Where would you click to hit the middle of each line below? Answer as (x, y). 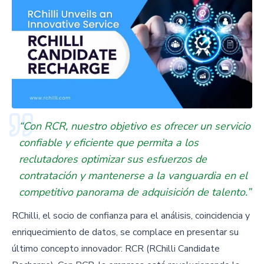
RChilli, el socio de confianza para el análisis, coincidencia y (131, 216)
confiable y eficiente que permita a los (109, 143)
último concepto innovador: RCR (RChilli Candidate (116, 249)
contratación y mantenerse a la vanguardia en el (133, 176)
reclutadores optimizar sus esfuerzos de (113, 159)
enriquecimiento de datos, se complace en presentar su (125, 232)
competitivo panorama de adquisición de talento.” (135, 192)
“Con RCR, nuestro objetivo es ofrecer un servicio (135, 126)
